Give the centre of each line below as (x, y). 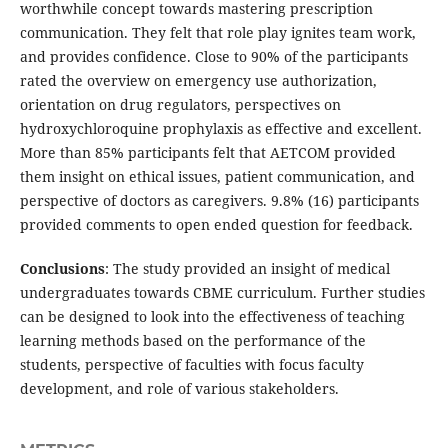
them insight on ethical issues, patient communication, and (217, 177)
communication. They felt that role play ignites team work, (217, 33)
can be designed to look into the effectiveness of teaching (212, 317)
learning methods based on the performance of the (192, 341)
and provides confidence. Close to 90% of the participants (213, 57)
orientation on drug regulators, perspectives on (180, 105)
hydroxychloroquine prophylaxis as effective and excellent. (220, 129)
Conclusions (62, 269)
